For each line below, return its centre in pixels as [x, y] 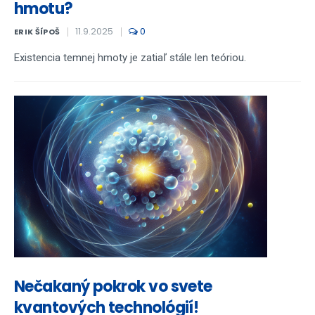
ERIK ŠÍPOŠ [37, 32]
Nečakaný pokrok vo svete [113, 287]
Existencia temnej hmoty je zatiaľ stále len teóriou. [130, 58]
